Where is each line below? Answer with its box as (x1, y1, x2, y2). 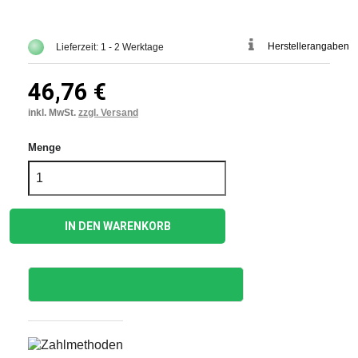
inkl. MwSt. (28, 107, 78, 118)
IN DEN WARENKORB (64, 219, 171, 233)
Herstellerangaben (268, 41, 350, 52)
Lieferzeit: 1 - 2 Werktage (56, 42, 164, 53)
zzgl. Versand (78, 107, 138, 118)
